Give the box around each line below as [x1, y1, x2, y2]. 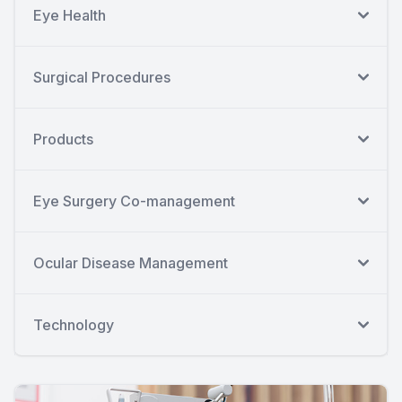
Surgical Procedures [33, 68, 170, 87]
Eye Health [33, 6, 106, 25]
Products [33, 130, 93, 149]
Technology [33, 316, 114, 335]
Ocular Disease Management [33, 254, 228, 273]
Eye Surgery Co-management [33, 192, 235, 211]
